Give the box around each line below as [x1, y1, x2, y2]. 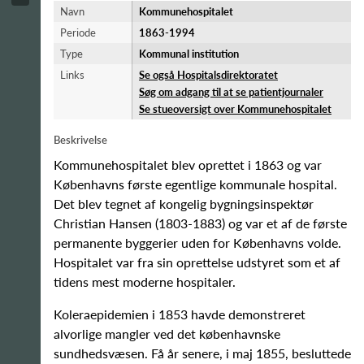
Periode [60, 26, 96, 39]
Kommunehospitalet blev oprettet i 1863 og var [54, 157, 322, 172]
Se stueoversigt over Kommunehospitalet [139, 102, 331, 115]
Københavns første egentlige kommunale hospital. [54, 176, 337, 192]
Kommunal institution [139, 47, 239, 60]
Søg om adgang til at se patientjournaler [139, 85, 323, 98]
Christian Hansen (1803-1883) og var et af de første [54, 215, 347, 231]
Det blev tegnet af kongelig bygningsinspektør [54, 196, 314, 211]
